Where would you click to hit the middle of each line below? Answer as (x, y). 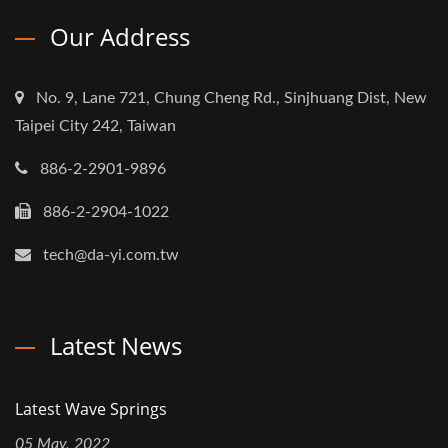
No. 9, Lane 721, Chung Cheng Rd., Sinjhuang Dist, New (231, 98)
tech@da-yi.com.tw (111, 255)
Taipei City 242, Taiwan (95, 126)
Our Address (120, 37)
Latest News (116, 346)
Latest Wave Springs (91, 409)
